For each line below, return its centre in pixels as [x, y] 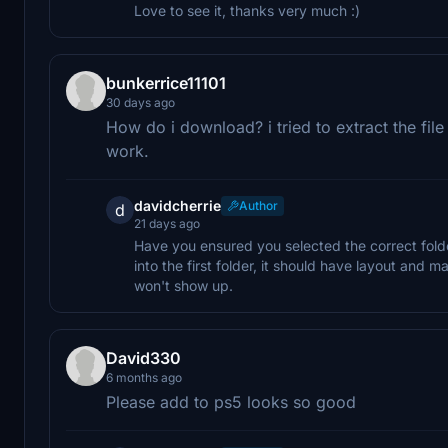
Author [258, 205]
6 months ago [144, 377]
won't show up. [183, 285]
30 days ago [140, 102]
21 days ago [167, 223]
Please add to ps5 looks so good [231, 401]
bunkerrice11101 [166, 82]
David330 [143, 357]
